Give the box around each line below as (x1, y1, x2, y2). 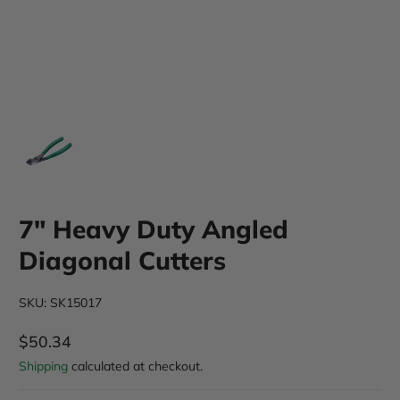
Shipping (19, 358, 68, 374)
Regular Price (18, 340, 115, 361)
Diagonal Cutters (19, 245, 226, 276)
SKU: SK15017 (19, 295, 102, 311)
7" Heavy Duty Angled (19, 213, 288, 245)
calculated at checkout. (68, 358, 203, 374)
